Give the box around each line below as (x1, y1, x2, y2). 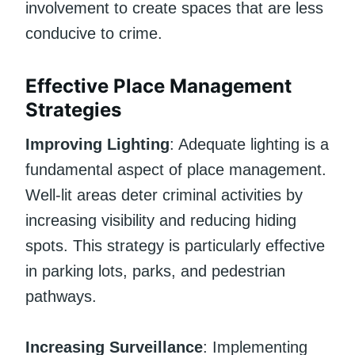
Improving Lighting (25, 135, 170, 153)
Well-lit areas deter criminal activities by (25, 185, 303, 204)
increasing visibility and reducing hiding (25, 211, 296, 229)
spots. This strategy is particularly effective (25, 236, 325, 254)
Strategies (25, 97, 121, 121)
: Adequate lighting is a (170, 135, 329, 153)
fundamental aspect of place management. (25, 160, 326, 178)
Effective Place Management (25, 74, 292, 97)
